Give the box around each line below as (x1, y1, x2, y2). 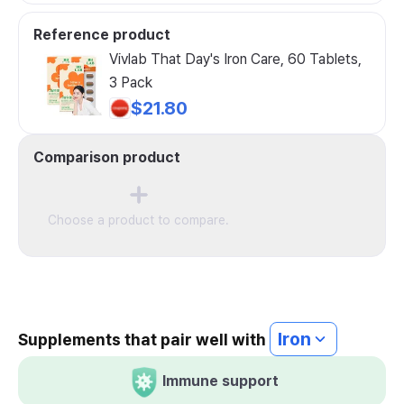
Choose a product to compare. (48, 213, 229, 227)
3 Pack (109, 74, 152, 91)
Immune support (161, 372, 279, 390)
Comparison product (33, 149, 180, 166)
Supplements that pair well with (18, 330, 270, 349)
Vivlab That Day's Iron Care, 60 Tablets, (109, 50, 362, 68)
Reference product (33, 26, 170, 43)
